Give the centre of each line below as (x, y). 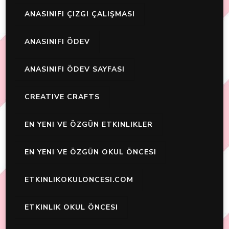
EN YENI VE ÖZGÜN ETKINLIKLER (89, 125)
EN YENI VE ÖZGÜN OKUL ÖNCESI (90, 152)
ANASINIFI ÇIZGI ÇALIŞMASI (80, 14)
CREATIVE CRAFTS (62, 97)
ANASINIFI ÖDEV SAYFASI (75, 70)
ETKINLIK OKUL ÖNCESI (71, 208)
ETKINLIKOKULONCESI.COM (79, 180)
